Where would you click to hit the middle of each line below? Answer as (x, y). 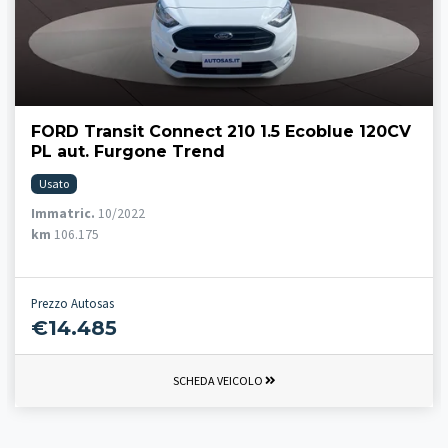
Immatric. (63, 213)
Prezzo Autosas (72, 302)
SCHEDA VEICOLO (218, 380)
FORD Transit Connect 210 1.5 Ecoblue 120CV (221, 131)
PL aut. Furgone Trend (128, 151)
